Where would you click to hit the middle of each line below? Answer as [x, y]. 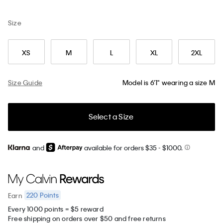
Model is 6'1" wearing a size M [169, 83]
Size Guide [25, 82]
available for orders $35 [120, 147]
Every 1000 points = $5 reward [56, 209]
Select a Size [111, 117]
